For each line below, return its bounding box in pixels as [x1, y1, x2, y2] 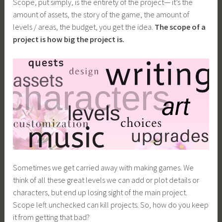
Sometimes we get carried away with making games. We [13, 163, 194, 173]
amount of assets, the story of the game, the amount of [13, 9, 190, 20]
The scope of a [155, 22, 206, 32]
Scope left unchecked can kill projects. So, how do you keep [13, 200, 209, 210]
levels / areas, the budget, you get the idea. [13, 22, 155, 32]
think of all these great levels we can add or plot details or [13, 175, 200, 185]
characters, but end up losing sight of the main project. [13, 187, 188, 198]
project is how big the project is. [13, 34, 125, 45]
